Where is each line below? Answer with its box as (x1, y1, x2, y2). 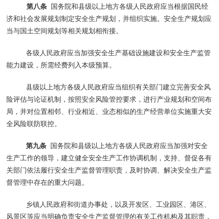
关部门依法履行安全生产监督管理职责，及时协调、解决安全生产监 (6, 166, 212, 174)
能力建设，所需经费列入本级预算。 (6, 61, 116, 69)
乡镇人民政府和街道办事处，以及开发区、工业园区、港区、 (26, 200, 211, 208)
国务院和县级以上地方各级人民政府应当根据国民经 (46, 2, 208, 10)
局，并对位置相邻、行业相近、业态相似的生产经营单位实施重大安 (6, 107, 212, 115)
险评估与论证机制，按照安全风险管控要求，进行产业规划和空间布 (6, 95, 212, 103)
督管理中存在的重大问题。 (6, 178, 89, 186)
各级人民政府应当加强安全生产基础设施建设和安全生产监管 (26, 48, 211, 57)
